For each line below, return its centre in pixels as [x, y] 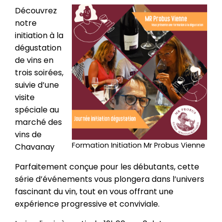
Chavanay [35, 147]
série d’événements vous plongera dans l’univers [110, 179]
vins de [28, 135]
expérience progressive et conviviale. [87, 204]
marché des [38, 122]
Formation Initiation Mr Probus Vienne [139, 145]
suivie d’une [37, 85]
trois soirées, [39, 73]
